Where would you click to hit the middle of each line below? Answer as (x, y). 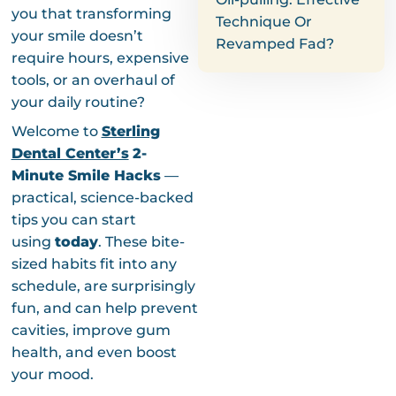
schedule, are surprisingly (103, 286)
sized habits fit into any (94, 263)
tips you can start (73, 219)
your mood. (52, 374)
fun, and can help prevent (104, 308)
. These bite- (141, 241)
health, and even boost (94, 352)
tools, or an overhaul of (93, 80)
